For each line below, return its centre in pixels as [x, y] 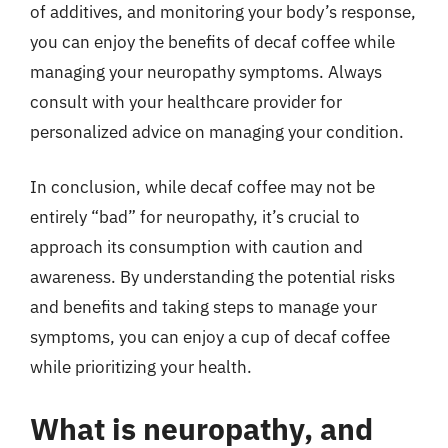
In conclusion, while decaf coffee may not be [202, 187]
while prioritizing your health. [141, 367]
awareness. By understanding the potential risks [212, 277]
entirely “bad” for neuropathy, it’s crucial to [195, 217]
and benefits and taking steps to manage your [203, 307]
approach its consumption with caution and [196, 247]
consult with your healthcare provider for [186, 101]
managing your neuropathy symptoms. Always [206, 71]
